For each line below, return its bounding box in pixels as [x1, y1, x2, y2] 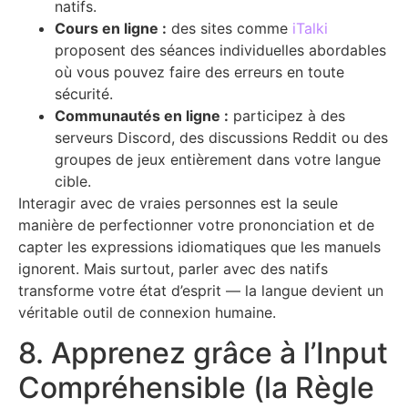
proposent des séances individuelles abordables [55, 41, 386, 60]
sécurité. [55, 85, 113, 104]
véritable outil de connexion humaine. [18, 303, 276, 322]
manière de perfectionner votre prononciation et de [18, 216, 374, 235]
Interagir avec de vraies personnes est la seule [18, 194, 338, 213]
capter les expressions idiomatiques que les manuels [18, 238, 381, 257]
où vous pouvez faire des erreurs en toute [55, 63, 344, 82]
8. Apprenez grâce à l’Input [18, 335, 388, 372]
